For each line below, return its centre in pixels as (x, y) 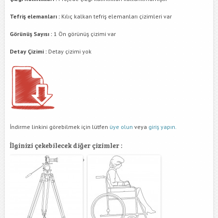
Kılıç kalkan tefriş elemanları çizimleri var (116, 17)
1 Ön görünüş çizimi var (84, 34)
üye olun (121, 127)
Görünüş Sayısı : (31, 34)
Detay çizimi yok (69, 52)
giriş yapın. (163, 127)
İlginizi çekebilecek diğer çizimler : (66, 145)
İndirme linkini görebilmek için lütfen (60, 127)
